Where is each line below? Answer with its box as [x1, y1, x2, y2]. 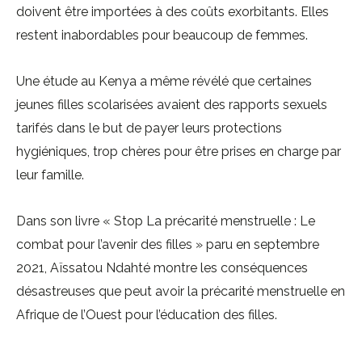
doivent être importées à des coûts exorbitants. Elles [16, 3, 329, 19]
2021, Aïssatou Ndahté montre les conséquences [16, 259, 308, 276]
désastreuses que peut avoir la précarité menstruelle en [16, 283, 345, 299]
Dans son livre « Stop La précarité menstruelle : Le [16, 213, 315, 229]
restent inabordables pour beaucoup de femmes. [16, 27, 308, 43]
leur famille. [16, 166, 84, 183]
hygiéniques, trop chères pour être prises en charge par [16, 143, 341, 159]
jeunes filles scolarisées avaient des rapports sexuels [16, 96, 327, 112]
